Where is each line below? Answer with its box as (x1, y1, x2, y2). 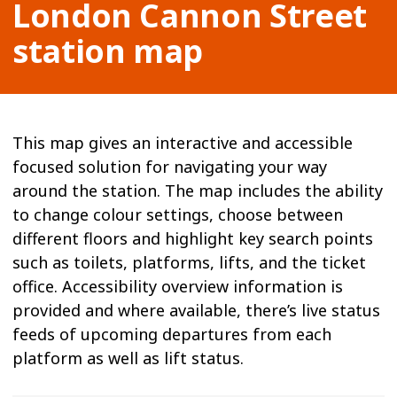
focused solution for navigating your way (12, 156, 327, 177)
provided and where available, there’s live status (12, 300, 380, 321)
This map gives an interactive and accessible (12, 132, 353, 153)
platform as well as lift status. (12, 347, 244, 369)
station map (12, 29, 204, 73)
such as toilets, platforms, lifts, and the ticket (12, 252, 366, 273)
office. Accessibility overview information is (12, 276, 343, 297)
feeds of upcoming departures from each (12, 323, 331, 345)
